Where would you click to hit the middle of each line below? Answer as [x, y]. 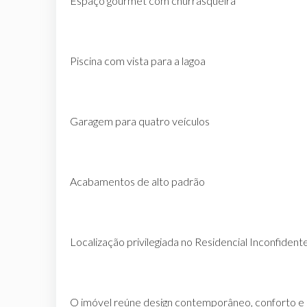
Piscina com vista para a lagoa [138, 60]
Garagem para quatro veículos [140, 121]
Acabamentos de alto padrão [137, 181]
